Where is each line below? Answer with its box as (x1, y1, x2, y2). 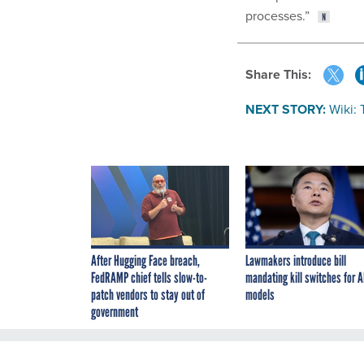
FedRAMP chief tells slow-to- (91, 269, 207, 288)
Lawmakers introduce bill (245, 252, 346, 271)
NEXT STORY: (245, 100, 326, 119)
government (91, 303, 138, 322)
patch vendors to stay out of (91, 286, 205, 305)
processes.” (245, 6, 310, 24)
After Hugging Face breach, (91, 252, 200, 271)
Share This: (253, 65, 311, 84)
